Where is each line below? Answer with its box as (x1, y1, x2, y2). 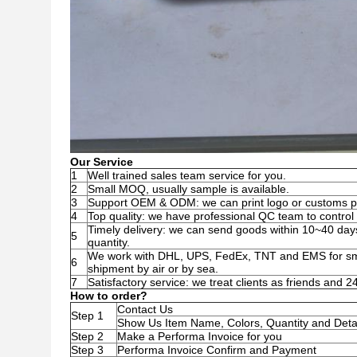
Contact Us (117, 303, 173, 316)
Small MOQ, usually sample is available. (88, 182, 289, 195)
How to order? (70, 289, 147, 302)
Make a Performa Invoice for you (117, 330, 282, 343)
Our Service (70, 155, 133, 168)
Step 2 (71, 330, 104, 343)
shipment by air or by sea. (88, 262, 218, 275)
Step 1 (71, 309, 104, 322)
